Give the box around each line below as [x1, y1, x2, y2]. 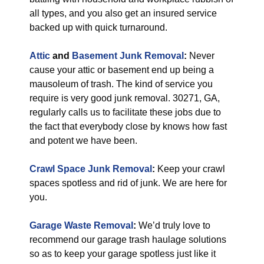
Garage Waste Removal [29, 220, 133, 230]
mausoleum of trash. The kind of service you [29, 79, 213, 89]
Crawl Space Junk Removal [29, 164, 152, 174]
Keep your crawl [157, 164, 225, 174]
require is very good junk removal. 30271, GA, [29, 93, 220, 103]
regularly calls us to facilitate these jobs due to [29, 107, 221, 117]
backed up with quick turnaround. [29, 22, 167, 32]
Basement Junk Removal [72, 51, 184, 61]
